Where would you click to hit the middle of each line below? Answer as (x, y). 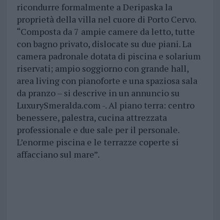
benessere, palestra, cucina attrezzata (92, 118)
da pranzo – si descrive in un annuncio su (98, 93)
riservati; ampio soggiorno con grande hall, (102, 69)
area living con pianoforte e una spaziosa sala (107, 81)
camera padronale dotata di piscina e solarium (109, 56)
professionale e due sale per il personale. (98, 130)
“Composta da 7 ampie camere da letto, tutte (106, 32)
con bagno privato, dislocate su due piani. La (104, 44)
